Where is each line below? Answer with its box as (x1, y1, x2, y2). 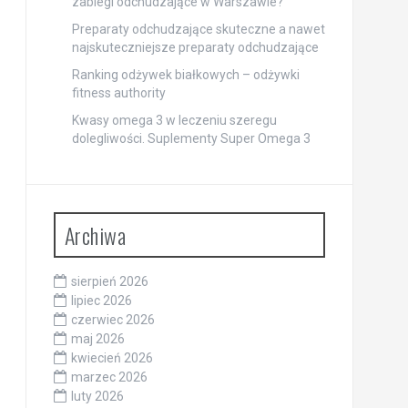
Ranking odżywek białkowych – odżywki (71, 66, 300, 82)
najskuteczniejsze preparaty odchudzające (71, 39, 319, 55)
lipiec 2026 (70, 292, 132, 308)
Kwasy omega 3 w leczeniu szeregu (71, 112, 277, 127)
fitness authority (71, 85, 166, 100)
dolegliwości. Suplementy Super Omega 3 (71, 130, 311, 146)
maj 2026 (70, 331, 125, 346)
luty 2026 (70, 388, 124, 403)
